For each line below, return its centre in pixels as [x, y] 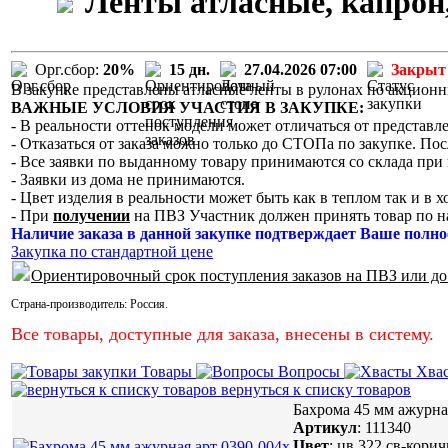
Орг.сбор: [67, 69]
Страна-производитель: [70, 303]
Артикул [325, 427]
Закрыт [418, 69]
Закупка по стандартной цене [112, 251]
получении [91, 215]
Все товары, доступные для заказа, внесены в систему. [222, 333]
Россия [147, 303]
